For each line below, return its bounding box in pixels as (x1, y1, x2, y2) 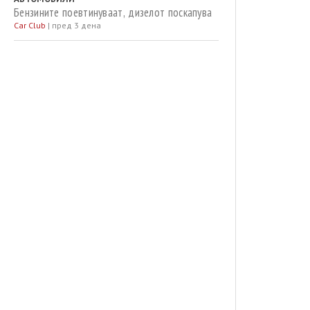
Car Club (14, 20, 46, 30)
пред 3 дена (52, 20, 101, 30)
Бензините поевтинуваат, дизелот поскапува (14, 5, 212, 20)
